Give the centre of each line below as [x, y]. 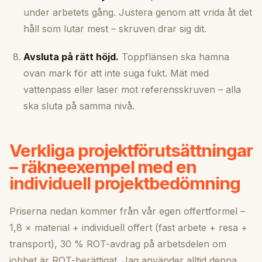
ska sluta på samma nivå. [79, 106]
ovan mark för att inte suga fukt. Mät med [116, 73]
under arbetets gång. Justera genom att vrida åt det [138, 13]
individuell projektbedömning [125, 183]
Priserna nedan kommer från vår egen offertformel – [127, 211]
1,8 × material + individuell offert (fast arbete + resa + [128, 228]
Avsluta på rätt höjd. [71, 57]
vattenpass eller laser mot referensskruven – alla [132, 90]
